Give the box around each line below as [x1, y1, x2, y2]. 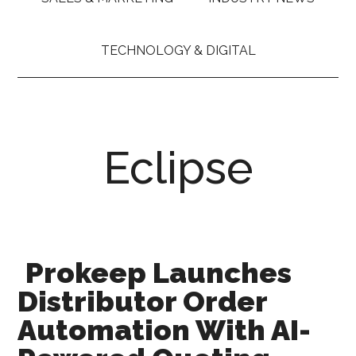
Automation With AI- [17, 312, 311, 346]
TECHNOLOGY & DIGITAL [100, 42, 256, 58]
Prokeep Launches [25, 255, 292, 289]
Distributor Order [17, 284, 268, 318]
